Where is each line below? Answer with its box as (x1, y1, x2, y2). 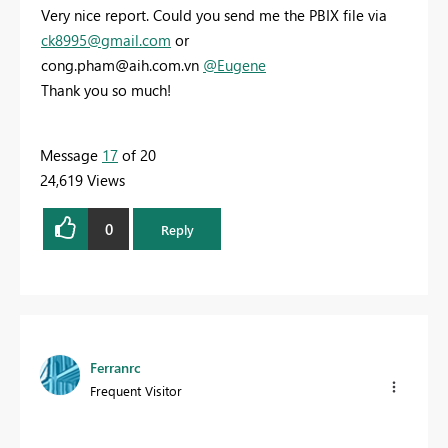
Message (40, 145, 102, 166)
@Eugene (203, 55, 266, 76)
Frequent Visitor (90, 382, 182, 400)
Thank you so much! (41, 80, 171, 101)
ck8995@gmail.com (41, 30, 171, 51)
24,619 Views (40, 170, 125, 191)
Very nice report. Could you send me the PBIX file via (41, 5, 387, 26)
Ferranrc (90, 358, 141, 378)
